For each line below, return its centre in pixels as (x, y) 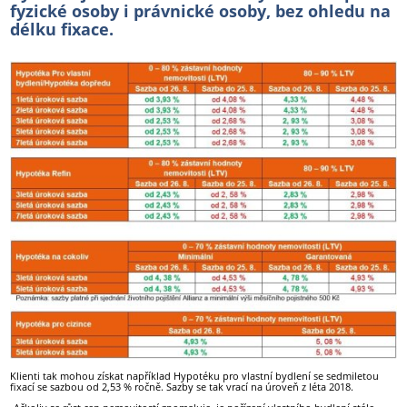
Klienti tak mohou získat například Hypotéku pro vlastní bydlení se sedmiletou (195, 375)
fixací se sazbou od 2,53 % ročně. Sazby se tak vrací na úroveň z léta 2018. (182, 386)
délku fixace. (62, 29)
